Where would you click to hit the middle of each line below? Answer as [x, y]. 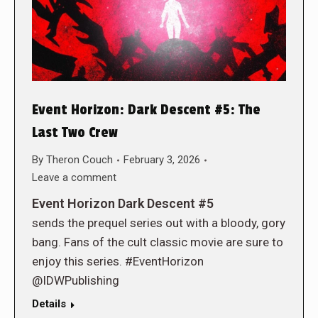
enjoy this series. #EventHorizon [118, 262]
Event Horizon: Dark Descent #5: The [146, 110]
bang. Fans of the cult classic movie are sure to [158, 242]
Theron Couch [79, 160]
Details [49, 304]
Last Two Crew [75, 133]
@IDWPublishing [76, 281]
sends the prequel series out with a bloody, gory [159, 223]
